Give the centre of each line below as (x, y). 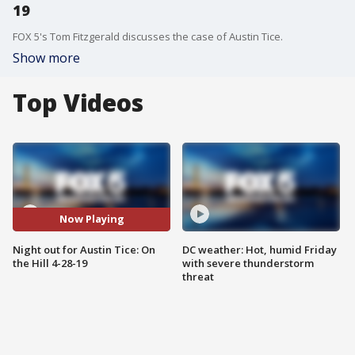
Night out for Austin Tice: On (84, 249)
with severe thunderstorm (248, 263)
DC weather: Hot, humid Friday (260, 249)
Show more (46, 58)
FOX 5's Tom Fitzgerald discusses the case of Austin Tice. (148, 36)
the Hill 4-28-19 (50, 263)
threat (198, 276)
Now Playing (92, 219)
